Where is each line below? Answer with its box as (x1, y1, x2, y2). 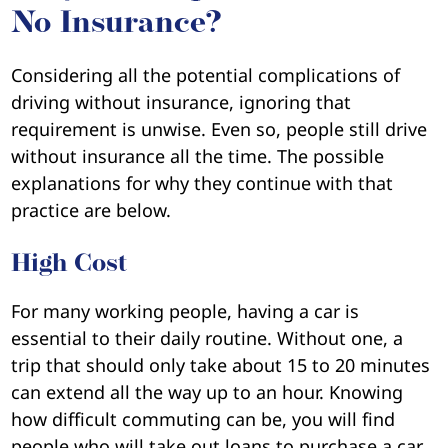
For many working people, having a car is (11, 299, 360, 324)
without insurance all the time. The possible (11, 144, 385, 169)
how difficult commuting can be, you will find (11, 407, 396, 432)
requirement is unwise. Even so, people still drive (11, 117, 428, 142)
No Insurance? (11, 9, 223, 41)
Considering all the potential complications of (11, 63, 401, 88)
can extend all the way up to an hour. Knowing (11, 380, 404, 405)
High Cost (11, 252, 128, 278)
